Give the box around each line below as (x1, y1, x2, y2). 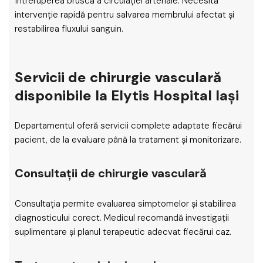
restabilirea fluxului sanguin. (15, 23, 123, 35)
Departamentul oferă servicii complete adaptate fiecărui (15, 120, 242, 131)
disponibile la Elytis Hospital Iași (15, 86, 239, 104)
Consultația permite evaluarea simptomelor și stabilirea (15, 198, 236, 210)
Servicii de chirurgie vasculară (15, 68, 221, 86)
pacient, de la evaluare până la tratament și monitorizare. (15, 134, 241, 146)
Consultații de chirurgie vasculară (15, 166, 207, 181)
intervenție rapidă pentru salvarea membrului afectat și (15, 9, 234, 21)
